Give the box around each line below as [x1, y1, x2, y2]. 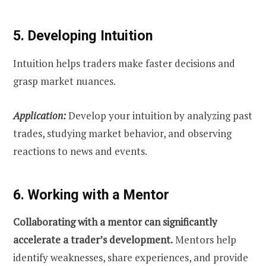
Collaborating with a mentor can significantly [13, 215, 217, 229]
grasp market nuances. [13, 74, 116, 88]
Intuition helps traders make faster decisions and [13, 56, 235, 70]
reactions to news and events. [13, 144, 147, 158]
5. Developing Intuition [13, 27, 153, 45]
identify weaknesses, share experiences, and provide [13, 251, 248, 265]
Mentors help [173, 233, 236, 247]
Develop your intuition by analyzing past [66, 108, 252, 122]
